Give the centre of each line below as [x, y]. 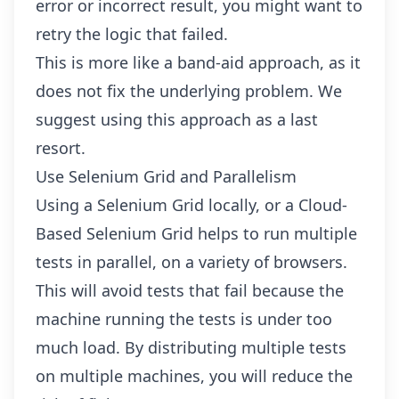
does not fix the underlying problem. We [189, 91]
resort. [61, 148]
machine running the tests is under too [184, 319]
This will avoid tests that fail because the [190, 290]
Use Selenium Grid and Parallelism [166, 176]
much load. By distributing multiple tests [191, 347]
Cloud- [323, 205]
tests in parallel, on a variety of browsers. [191, 262]
